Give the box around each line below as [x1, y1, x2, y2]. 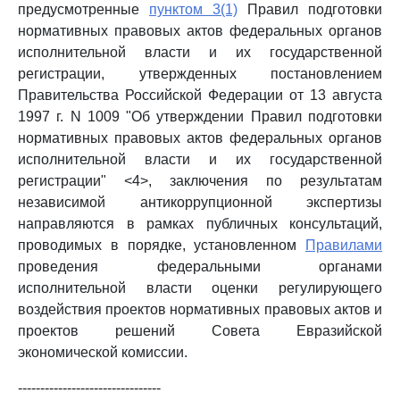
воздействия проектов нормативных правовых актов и [18, 302, 382, 317]
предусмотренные [18, 2, 149, 17]
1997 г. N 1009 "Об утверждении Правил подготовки [18, 109, 382, 124]
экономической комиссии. [18, 345, 187, 360]
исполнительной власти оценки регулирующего [18, 280, 382, 296]
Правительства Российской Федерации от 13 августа [18, 87, 382, 103]
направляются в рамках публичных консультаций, [18, 216, 382, 231]
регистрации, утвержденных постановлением [18, 66, 382, 81]
